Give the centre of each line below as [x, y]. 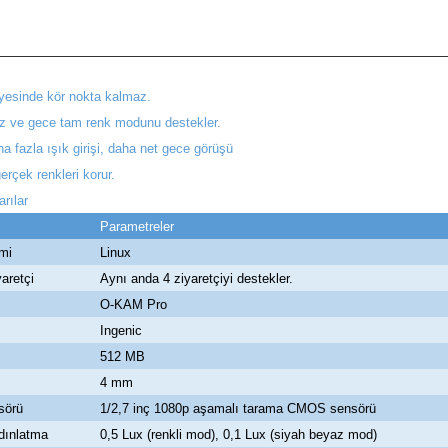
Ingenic [121, 331]
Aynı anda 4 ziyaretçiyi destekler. [196, 279]
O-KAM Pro [133, 305]
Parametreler [137, 227]
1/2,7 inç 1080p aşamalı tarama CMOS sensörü [238, 409]
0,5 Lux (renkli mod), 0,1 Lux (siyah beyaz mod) [238, 435]
